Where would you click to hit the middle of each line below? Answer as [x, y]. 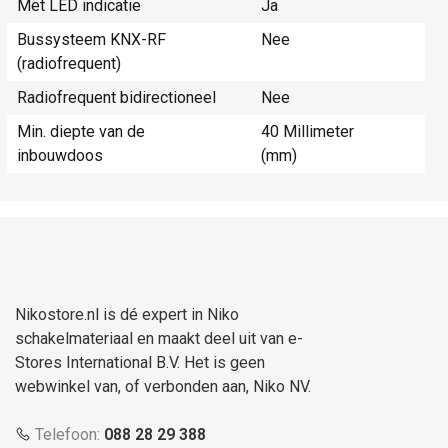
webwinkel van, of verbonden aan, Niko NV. [163, 387]
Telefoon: [67, 435]
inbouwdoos [60, 156]
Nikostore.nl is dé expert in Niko [127, 315]
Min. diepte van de [81, 132]
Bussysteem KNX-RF [91, 40]
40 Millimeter [307, 132]
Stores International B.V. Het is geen [140, 363]
